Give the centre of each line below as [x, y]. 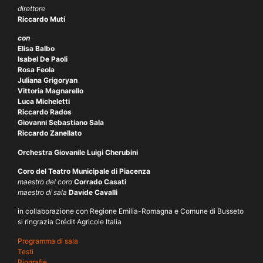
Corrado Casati [100, 181]
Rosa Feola [36, 70]
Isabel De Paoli [43, 59]
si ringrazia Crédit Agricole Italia [70, 222]
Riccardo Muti [42, 19]
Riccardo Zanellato [50, 133]
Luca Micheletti [44, 102]
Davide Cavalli [93, 192]
